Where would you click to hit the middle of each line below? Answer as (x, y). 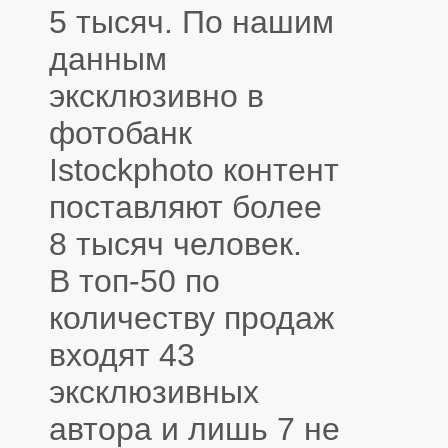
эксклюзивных (154, 391)
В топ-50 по (134, 280)
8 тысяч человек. (175, 243)
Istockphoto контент (194, 169)
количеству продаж (191, 317)
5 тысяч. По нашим (191, 21)
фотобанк (120, 132)
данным (108, 58)
